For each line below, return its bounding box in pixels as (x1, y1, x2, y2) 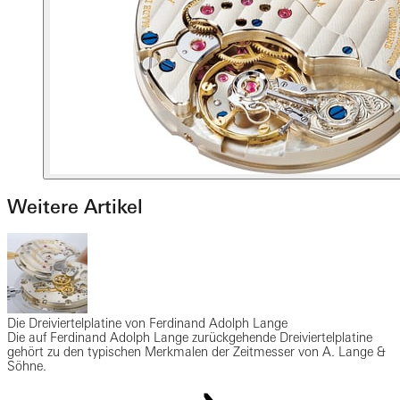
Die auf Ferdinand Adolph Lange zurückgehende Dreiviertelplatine (7, 330, 372, 346)
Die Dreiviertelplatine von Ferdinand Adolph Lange (7, 316, 287, 331)
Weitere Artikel (7, 195, 143, 218)
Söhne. (7, 359, 46, 374)
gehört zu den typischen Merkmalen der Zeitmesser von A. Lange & (7, 345, 386, 360)
